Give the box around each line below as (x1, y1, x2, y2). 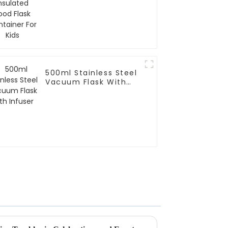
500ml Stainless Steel (45, 68, 137, 78)
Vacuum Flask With (45, 77, 127, 88)
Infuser (45, 86, 75, 97)
